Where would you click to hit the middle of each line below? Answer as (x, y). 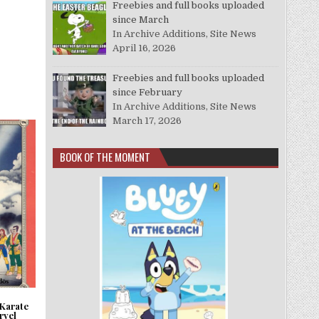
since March (141, 19)
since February (148, 92)
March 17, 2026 (147, 120)
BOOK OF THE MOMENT (105, 157)
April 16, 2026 (145, 48)
